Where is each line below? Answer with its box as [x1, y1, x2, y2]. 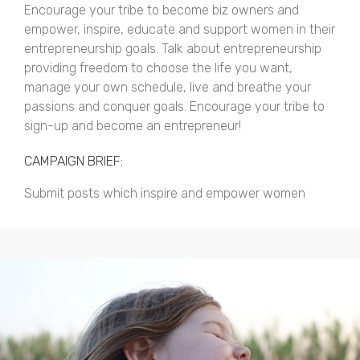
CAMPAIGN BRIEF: [23, 153, 123, 169]
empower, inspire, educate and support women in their [23, 22, 335, 37]
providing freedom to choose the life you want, [23, 60, 292, 76]
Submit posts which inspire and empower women [23, 186, 305, 201]
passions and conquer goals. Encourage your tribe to [23, 99, 325, 114]
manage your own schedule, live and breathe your [23, 80, 311, 95]
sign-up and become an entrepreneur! [23, 118, 241, 133]
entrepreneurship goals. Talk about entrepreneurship [23, 41, 321, 56]
